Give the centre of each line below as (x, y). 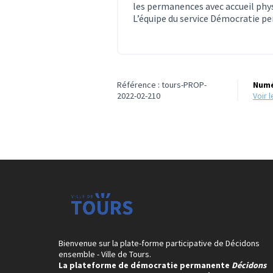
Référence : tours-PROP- (162, 84)
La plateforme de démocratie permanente (145, 265)
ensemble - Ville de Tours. (105, 254)
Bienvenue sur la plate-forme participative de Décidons (159, 243)
